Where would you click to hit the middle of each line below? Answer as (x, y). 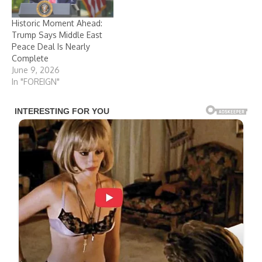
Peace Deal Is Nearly (51, 46)
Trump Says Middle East (57, 35)
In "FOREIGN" (36, 81)
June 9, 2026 (36, 70)
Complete (30, 58)
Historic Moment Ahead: (57, 23)
